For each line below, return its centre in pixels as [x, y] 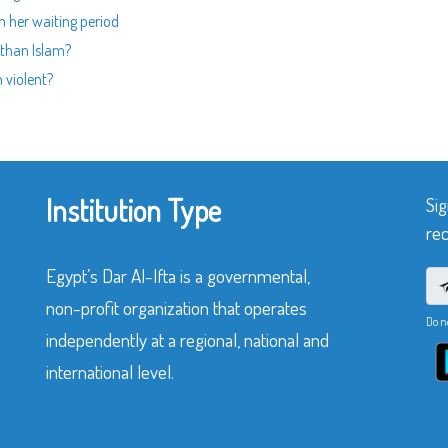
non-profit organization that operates [176, 307]
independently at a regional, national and [187, 339]
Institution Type [133, 210]
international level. [110, 371]
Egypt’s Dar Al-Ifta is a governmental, [178, 275]
